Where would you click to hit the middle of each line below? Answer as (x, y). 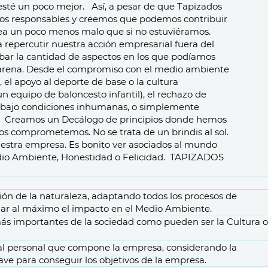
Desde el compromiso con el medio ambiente (128, 69)
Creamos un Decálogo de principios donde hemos (116, 119)
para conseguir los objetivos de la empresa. (110, 260)
